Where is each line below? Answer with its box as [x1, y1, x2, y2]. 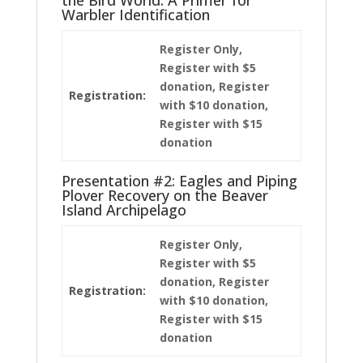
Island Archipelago [61, 199, 186, 220]
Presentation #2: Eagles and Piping [61, 170, 297, 190]
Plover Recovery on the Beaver [61, 185, 268, 205]
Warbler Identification [61, 4, 210, 24]
